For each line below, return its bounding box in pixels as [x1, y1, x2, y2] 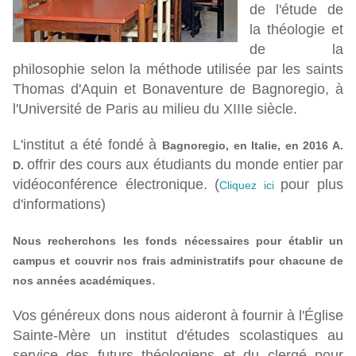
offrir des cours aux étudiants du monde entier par [27, 157, 344, 173]
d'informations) [13, 196, 106, 213]
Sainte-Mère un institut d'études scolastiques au [13, 327, 343, 344]
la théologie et [250, 21, 343, 38]
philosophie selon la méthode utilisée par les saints [13, 61, 343, 78]
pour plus [281, 176, 344, 193]
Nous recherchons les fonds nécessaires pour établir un [13, 234, 343, 248]
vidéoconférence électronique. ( [13, 176, 220, 193]
